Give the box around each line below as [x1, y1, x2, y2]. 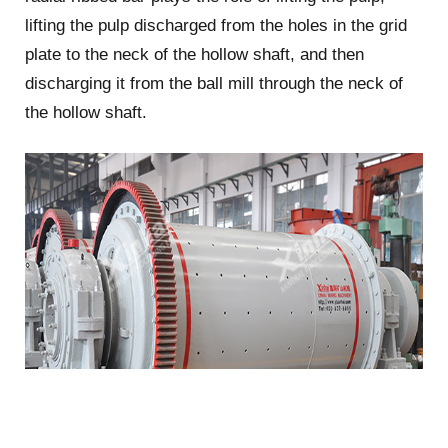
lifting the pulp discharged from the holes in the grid [24, 16, 407, 36]
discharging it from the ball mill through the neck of [24, 74, 403, 94]
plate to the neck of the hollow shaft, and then [24, 45, 364, 65]
